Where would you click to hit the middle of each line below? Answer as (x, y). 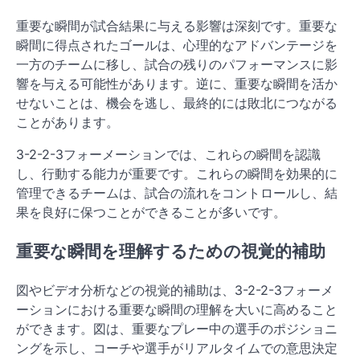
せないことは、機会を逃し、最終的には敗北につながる (177, 103)
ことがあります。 (67, 123)
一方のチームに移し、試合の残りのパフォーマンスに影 (177, 65)
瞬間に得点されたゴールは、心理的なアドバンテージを (177, 45)
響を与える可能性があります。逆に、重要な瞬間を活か (177, 84)
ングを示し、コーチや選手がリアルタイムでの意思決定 (177, 348)
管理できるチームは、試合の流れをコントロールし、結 (177, 193)
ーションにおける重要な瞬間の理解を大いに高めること (177, 309)
